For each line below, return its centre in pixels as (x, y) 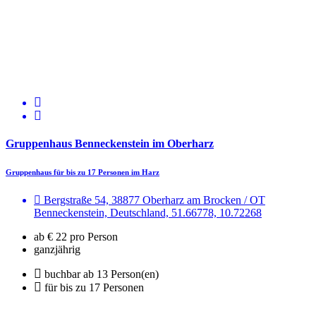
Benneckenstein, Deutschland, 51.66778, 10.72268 (148, 212)
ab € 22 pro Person (76, 236)
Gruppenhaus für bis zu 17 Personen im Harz (83, 172)
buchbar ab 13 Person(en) (102, 274)
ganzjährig (57, 249)
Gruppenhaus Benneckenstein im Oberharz (110, 143)
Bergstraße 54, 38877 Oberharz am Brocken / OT (153, 200)
